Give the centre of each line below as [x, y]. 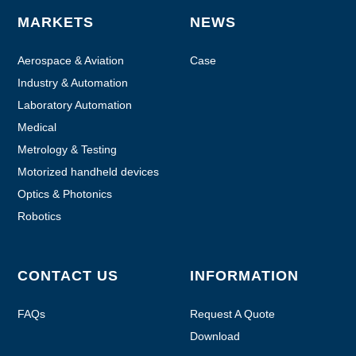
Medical [37, 128]
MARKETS [56, 23]
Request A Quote [232, 314]
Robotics [40, 217]
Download [215, 337]
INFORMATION [244, 276]
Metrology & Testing [68, 150]
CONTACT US [68, 276]
